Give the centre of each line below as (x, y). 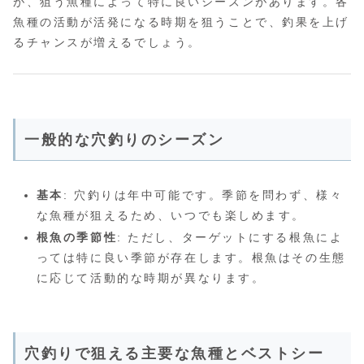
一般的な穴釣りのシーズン (125, 140)
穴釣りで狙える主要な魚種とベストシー (175, 354)
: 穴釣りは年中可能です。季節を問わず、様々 (203, 195)
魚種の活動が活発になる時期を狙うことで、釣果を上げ (181, 22)
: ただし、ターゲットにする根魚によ (230, 238)
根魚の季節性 (77, 238)
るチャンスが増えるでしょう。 (107, 43)
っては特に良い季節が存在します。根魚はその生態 (191, 258)
